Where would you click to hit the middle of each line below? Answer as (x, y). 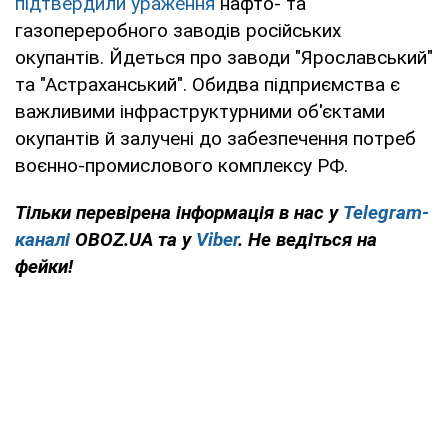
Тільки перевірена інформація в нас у (179, 212)
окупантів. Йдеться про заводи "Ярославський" (224, 57)
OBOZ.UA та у (133, 239)
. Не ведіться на (307, 239)
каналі (42, 239)
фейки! (44, 266)
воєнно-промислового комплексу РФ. (181, 165)
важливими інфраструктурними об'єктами (200, 111)
